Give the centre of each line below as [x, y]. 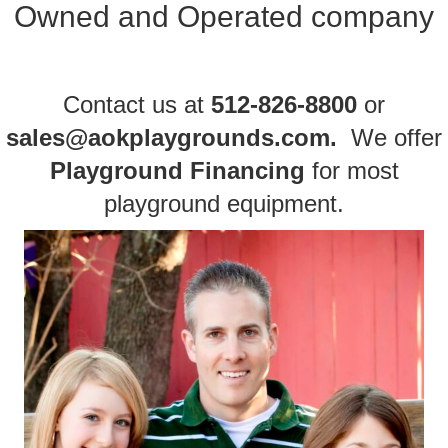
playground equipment [220, 203]
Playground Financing [177, 170]
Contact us [120, 104]
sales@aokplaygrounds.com [168, 137]
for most [355, 170]
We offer [389, 137]
